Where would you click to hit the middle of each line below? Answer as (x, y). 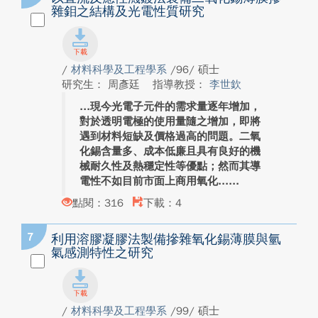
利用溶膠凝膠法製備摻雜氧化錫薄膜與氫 (166, 239)
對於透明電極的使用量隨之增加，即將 (170, 121)
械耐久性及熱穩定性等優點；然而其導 (170, 166)
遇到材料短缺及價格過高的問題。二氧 (170, 136)
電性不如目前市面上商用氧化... (154, 181)
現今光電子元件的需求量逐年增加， (175, 106)
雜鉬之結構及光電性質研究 (128, 11)
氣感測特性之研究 (102, 253)
